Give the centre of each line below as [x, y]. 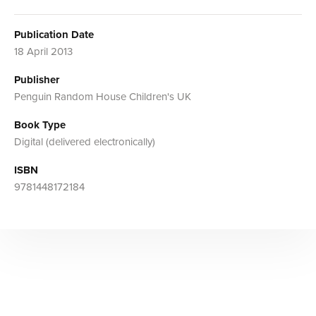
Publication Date [54, 34]
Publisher [37, 79]
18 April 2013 [43, 51]
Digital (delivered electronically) [85, 141]
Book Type [40, 124]
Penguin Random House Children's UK [103, 96]
